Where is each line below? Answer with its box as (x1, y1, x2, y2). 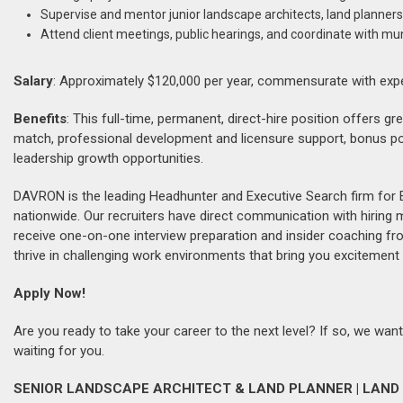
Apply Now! (13, 285, 85, 301)
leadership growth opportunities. (13, 150, 203, 166)
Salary (13, 73, 53, 89)
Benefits (13, 111, 67, 127)
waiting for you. (13, 343, 104, 359)
